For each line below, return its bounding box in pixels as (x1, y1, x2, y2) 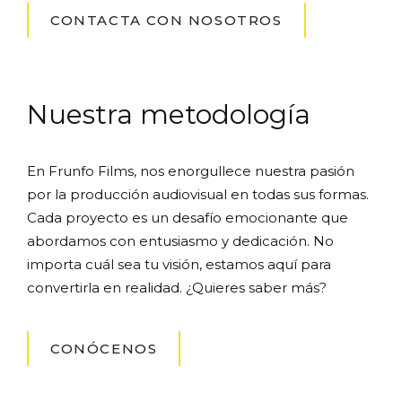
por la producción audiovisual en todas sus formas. (27, 185, 369, 203)
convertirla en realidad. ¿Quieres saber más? (27, 278, 327, 296)
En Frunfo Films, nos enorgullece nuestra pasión (27, 162, 354, 179)
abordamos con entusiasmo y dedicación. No (27, 232, 334, 249)
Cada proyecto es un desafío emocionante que (27, 208, 348, 226)
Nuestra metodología (27, 97, 310, 131)
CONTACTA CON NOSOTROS (50, 11, 283, 29)
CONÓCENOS (50, 340, 158, 358)
